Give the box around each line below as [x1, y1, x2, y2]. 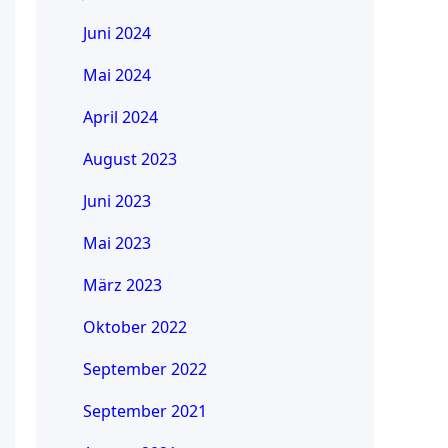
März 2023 [82, 274, 162, 297]
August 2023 [82, 148, 177, 171]
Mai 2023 [82, 232, 151, 255]
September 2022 [82, 358, 207, 381]
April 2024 [82, 106, 158, 129]
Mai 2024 [82, 64, 151, 87]
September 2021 [82, 400, 207, 423]
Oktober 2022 [82, 316, 187, 339]
